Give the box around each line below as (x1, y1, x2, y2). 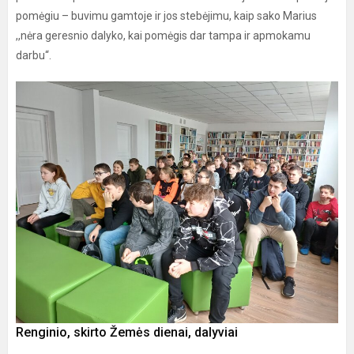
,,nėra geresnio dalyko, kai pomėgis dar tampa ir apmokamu (16, 28, 311, 42)
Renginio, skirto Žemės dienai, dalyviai (16, 324, 238, 340)
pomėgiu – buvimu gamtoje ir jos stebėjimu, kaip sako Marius (16, 9, 317, 22)
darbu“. (16, 48, 51, 62)
